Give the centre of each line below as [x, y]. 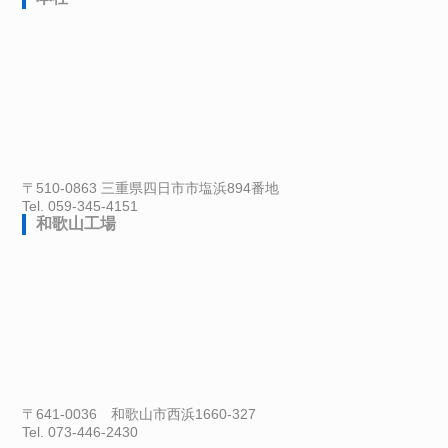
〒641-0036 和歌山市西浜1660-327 [139, 414]
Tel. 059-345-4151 [80, 206]
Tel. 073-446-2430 [80, 432]
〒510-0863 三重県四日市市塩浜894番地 [151, 188]
